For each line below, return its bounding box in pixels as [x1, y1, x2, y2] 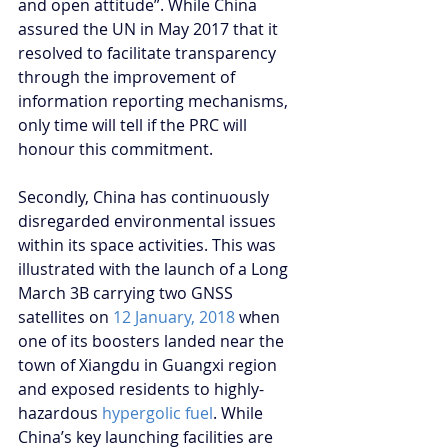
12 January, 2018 [113, 305, 235, 328]
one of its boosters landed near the [18, 329, 288, 352]
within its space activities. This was [18, 233, 280, 256]
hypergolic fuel [102, 401, 213, 424]
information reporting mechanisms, [18, 89, 292, 112]
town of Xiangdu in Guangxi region [18, 353, 281, 376]
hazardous [18, 401, 102, 424]
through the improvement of [18, 65, 239, 88]
